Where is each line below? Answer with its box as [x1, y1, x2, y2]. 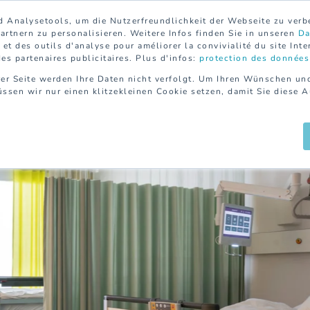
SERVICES [124, 102, 175, 116]
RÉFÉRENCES [199, 102, 268, 116]
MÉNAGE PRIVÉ [19, 102, 100, 116]
